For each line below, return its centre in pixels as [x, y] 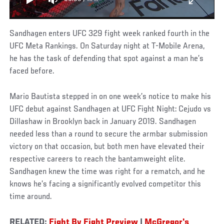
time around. [31, 197]
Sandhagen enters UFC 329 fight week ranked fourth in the [110, 34]
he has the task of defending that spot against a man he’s [107, 59]
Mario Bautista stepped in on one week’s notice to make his [110, 97]
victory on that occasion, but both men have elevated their [107, 147]
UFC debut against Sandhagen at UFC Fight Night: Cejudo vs [110, 109]
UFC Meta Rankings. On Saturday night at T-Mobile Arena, [107, 46]
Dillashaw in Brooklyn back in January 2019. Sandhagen [103, 122]
